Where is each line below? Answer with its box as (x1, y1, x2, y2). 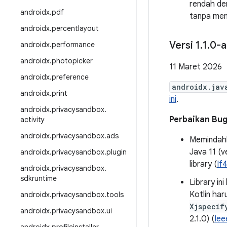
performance (52, 40, 95, 49)
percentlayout (52, 24, 99, 33)
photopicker (52, 56, 93, 65)
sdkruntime (20, 174, 57, 183)
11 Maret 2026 (169, 62, 222, 72)
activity (20, 115, 45, 124)
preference (52, 72, 89, 82)
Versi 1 (169, 39, 200, 52)
